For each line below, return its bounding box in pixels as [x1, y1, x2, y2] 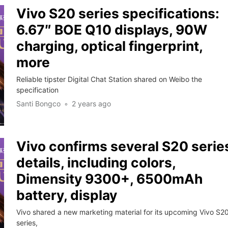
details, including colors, [16, 154, 176, 171]
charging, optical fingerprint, [16, 38, 203, 54]
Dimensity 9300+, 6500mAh [16, 170, 203, 187]
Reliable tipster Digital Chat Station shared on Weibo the [16, 75, 202, 84]
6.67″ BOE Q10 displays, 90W [16, 21, 207, 38]
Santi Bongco [16, 99, 61, 108]
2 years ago [71, 99, 111, 108]
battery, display [16, 187, 117, 204]
